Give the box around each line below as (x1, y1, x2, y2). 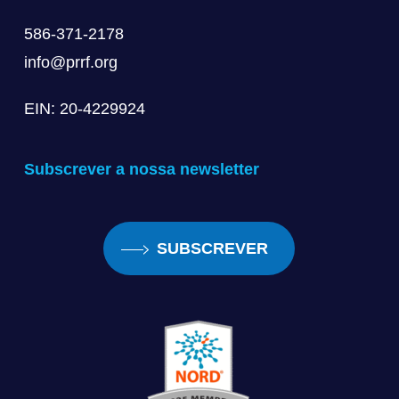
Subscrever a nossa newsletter (23, 160, 259, 178)
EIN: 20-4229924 (23, 100, 145, 118)
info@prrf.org (23, 53, 118, 71)
